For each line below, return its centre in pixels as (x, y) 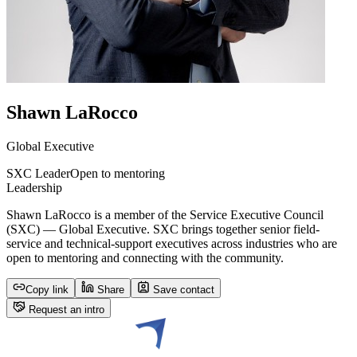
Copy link (47, 289)
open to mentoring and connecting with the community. (145, 257)
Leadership (34, 187)
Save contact (182, 289)
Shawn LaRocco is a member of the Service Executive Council (165, 214)
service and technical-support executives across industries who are (172, 243)
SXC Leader (38, 173)
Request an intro (65, 309)
